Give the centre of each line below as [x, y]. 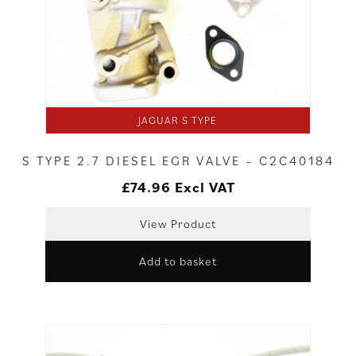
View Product [178, 224]
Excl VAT [205, 188]
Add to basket [178, 261]
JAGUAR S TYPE [178, 121]
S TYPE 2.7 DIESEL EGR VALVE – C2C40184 [178, 161]
